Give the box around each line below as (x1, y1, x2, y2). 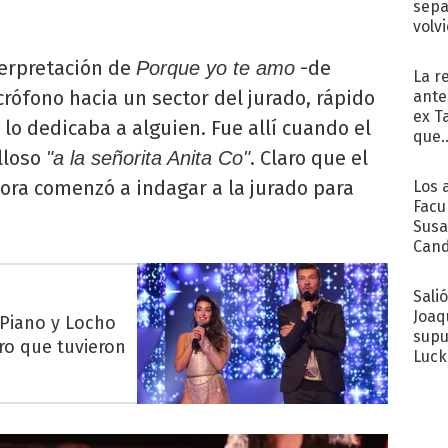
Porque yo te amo (136, 57, 295, 80)
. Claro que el (250, 146, 368, 171)
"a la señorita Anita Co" (46, 147, 250, 170)
